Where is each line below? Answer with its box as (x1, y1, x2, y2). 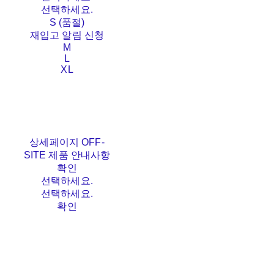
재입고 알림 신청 (29, 30, 105, 41)
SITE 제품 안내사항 (23, 150, 111, 161)
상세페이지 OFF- (29, 137, 105, 148)
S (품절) (49, 17, 85, 28)
